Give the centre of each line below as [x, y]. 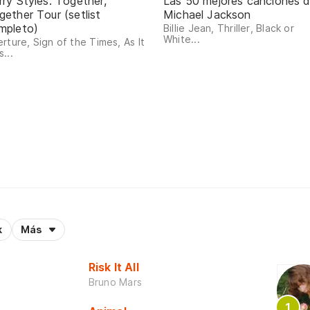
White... [182, 39]
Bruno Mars [115, 282]
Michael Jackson [207, 15]
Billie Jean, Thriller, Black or [229, 28]
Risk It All [113, 267]
